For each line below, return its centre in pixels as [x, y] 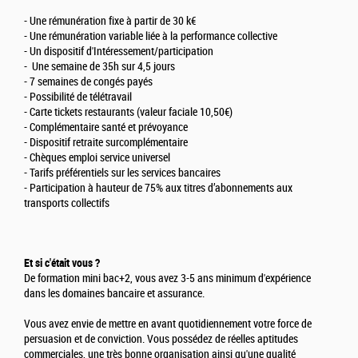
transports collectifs [67, 204]
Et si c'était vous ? [62, 263]
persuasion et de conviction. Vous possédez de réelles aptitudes [161, 340]
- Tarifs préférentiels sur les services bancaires [122, 173]
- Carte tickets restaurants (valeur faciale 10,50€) [128, 113]
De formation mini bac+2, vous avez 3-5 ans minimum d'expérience [167, 279]
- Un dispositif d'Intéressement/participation [119, 52]
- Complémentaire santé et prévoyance [106, 128]
